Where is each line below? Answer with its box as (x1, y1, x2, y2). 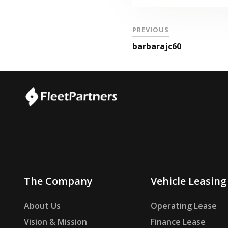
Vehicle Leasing (150, 174, 226, 188)
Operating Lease (150, 200, 217, 212)
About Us (24, 200, 61, 212)
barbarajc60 (132, 41, 182, 52)
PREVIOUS (132, 25, 169, 34)
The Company (24, 174, 93, 188)
